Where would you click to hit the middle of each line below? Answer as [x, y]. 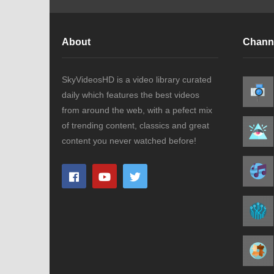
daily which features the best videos [131, 94]
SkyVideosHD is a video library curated [137, 79]
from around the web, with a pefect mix [137, 110]
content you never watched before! [129, 140]
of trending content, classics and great [135, 125]
